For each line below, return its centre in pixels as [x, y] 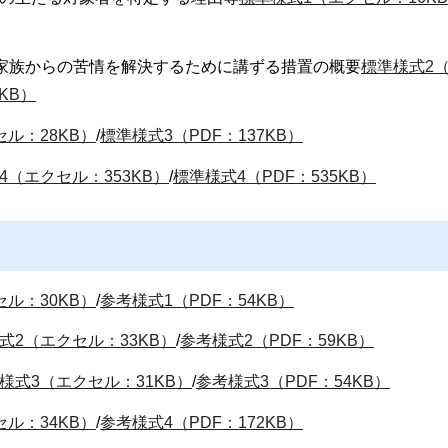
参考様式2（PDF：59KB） [277, 341]
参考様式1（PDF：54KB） [197, 300]
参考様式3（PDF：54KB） [293, 382]
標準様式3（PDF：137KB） [201, 135]
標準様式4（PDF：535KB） [274, 176]
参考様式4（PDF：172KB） [201, 422]
